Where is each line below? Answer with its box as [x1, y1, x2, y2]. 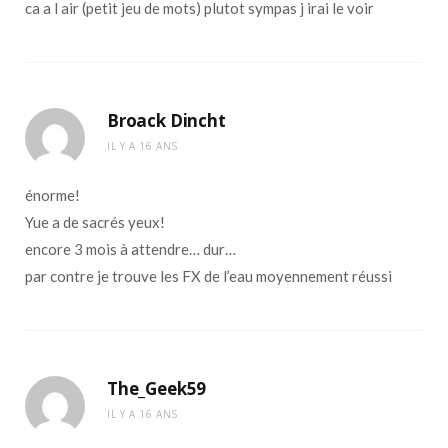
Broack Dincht [107, 108, 226, 132]
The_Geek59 [107, 376, 207, 400]
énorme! [25, 185, 80, 204]
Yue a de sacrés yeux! [25, 212, 165, 231]
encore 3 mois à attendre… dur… [25, 239, 236, 258]
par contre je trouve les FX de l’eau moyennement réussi [25, 266, 392, 285]
